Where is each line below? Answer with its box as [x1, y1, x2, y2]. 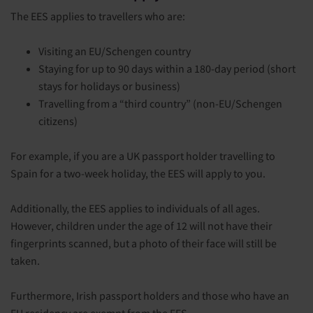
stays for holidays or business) [38, 78, 180, 93]
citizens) [38, 113, 78, 128]
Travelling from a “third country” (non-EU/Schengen [38, 96, 282, 110]
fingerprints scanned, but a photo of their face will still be [10, 235, 277, 250]
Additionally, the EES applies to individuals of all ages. [10, 201, 260, 215]
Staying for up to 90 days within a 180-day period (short [38, 61, 296, 75]
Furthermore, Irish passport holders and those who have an [10, 288, 289, 303]
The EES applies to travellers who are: [10, 8, 185, 23]
